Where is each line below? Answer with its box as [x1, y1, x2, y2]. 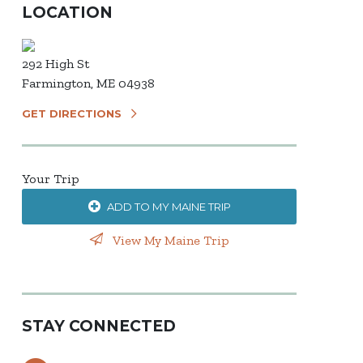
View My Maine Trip [109, 233, 229, 248]
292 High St [22, 56, 89, 71]
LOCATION [22, 3, 113, 22]
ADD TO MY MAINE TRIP [106, 200, 231, 213]
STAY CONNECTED [22, 317, 176, 335]
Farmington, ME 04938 [22, 75, 155, 91]
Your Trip [22, 171, 79, 186]
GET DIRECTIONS [22, 107, 122, 120]
